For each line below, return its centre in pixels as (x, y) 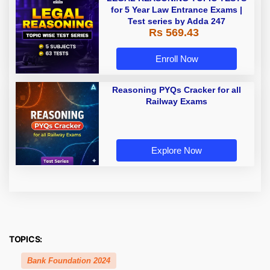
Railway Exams (177, 102)
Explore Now (177, 151)
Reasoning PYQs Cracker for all (177, 90)
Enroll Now (177, 59)
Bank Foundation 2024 (69, 261)
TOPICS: (26, 239)
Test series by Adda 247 (177, 21)
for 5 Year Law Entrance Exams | (177, 10)
